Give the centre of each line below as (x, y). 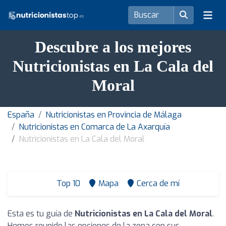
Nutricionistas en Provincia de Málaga (114, 115)
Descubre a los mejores (113, 47)
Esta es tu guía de (41, 214)
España (21, 115)
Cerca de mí (158, 183)
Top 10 (67, 183)
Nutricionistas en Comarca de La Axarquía (94, 127)
